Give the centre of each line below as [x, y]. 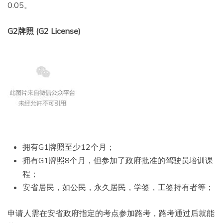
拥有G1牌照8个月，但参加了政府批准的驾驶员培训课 [118, 161]
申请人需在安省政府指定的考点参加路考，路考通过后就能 [111, 213]
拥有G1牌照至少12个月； [68, 147]
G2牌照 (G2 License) [44, 31]
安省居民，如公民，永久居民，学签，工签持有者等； [118, 187]
